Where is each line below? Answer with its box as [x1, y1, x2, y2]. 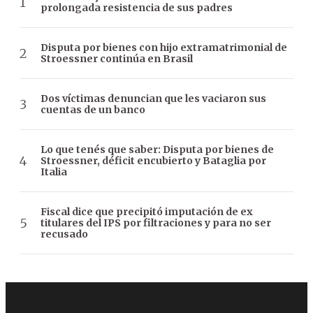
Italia [41, 166, 67, 179]
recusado [41, 228, 88, 241]
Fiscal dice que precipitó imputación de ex [41, 205, 253, 219]
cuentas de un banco [41, 103, 145, 117]
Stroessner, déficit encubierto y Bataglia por [41, 154, 266, 168]
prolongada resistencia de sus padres [41, 1, 233, 15]
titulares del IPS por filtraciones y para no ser [41, 217, 271, 230]
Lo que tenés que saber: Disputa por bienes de [41, 143, 274, 156]
